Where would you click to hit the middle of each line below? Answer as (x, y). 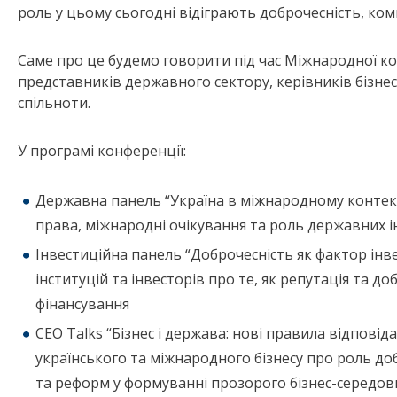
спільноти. (54, 103)
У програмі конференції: (102, 151)
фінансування (82, 304)
